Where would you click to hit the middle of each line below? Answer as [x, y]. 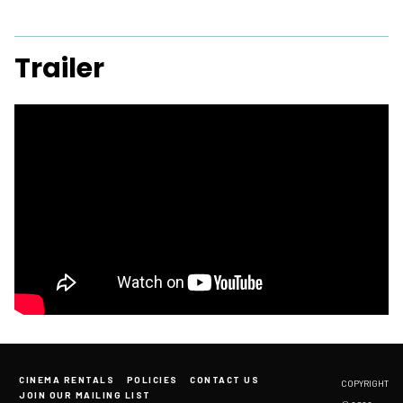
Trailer [59, 69]
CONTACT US [224, 380]
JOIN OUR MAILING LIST [85, 395]
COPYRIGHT [365, 384]
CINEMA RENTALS [67, 380]
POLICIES [152, 380]
